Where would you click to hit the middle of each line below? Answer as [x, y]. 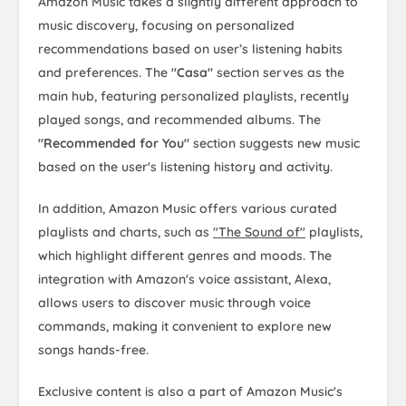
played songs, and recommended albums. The [179, 120]
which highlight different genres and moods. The [185, 256]
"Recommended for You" [114, 144]
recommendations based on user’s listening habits [190, 49]
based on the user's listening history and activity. [185, 167]
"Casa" [192, 73]
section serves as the [279, 73]
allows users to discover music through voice [174, 303]
